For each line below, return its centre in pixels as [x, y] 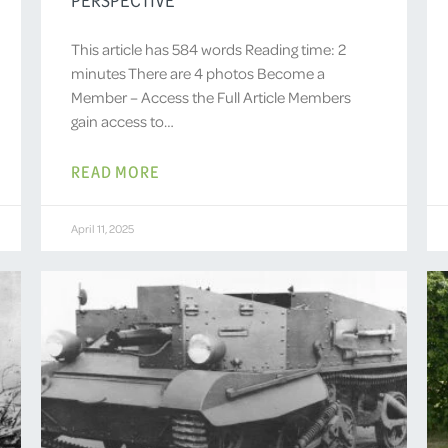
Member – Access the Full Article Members [210, 96]
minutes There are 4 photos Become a [197, 72]
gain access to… [122, 120]
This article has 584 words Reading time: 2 [208, 48]
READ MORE [115, 170]
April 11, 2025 [102, 228]
